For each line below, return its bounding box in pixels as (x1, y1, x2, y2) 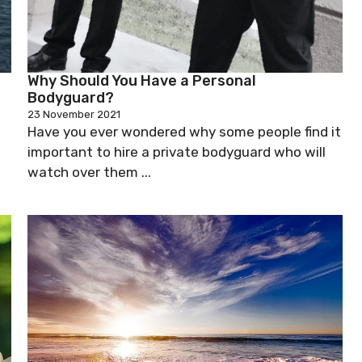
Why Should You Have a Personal (27, 71, 256, 90)
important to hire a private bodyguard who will (27, 143, 326, 160)
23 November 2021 (27, 107, 120, 120)
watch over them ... (27, 163, 151, 180)
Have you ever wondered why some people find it (27, 123, 341, 140)
